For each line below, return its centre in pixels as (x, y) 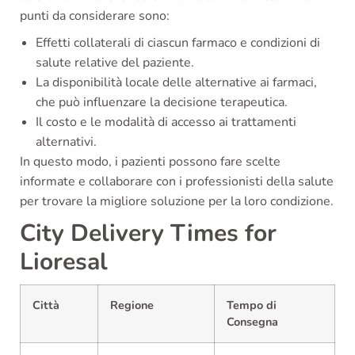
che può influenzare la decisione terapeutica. (162, 102)
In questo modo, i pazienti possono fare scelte (150, 161)
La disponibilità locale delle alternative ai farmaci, (176, 82)
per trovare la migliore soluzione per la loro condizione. (177, 201)
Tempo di (252, 305)
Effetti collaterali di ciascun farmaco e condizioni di (178, 42)
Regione (132, 305)
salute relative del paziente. (115, 62)
